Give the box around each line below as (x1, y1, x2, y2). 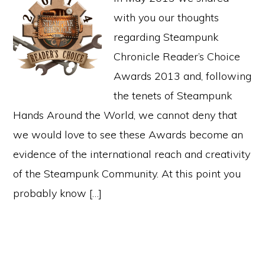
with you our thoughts (114, 11, 219, 24)
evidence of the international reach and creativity (13, 147, 251, 161)
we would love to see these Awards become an (13, 128, 244, 141)
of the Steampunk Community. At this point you (13, 167, 241, 180)
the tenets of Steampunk (114, 89, 232, 102)
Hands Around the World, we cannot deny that (13, 108, 238, 122)
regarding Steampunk (114, 30, 219, 44)
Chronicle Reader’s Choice (114, 50, 241, 63)
